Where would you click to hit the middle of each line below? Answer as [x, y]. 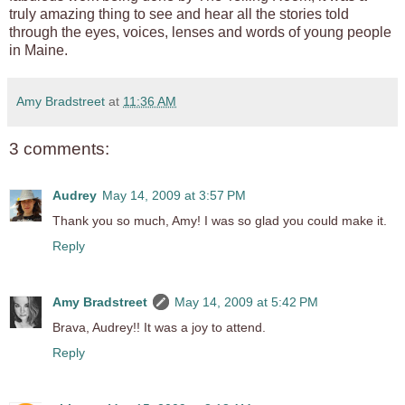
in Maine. [38, 50]
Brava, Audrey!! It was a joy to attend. [159, 328]
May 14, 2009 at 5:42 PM [246, 302]
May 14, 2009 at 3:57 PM [174, 196]
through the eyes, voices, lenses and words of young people [200, 32]
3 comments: [59, 148]
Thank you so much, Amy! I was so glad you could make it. [220, 221]
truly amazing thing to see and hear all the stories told [179, 14]
